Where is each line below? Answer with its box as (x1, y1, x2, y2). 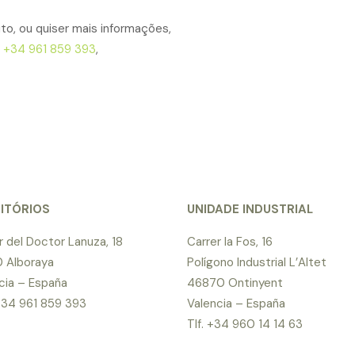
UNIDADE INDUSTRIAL (187, 201, 313, 217)
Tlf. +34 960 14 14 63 (187, 316, 303, 332)
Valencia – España (187, 296, 285, 311)
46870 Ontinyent (187, 275, 283, 291)
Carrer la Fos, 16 (187, 234, 273, 250)
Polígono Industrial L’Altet (187, 254, 326, 270)
